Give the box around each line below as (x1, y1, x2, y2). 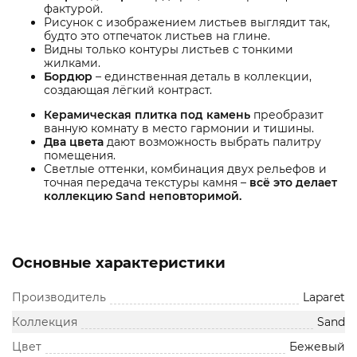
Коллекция (12, 315, 77, 330)
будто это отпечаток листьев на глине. (44, 29, 270, 44)
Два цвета (44, 135, 107, 150)
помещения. (44, 148, 116, 163)
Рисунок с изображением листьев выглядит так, (44, 15, 330, 30)
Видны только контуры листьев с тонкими (44, 42, 293, 57)
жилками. (44, 56, 100, 71)
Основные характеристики (12, 254, 226, 273)
